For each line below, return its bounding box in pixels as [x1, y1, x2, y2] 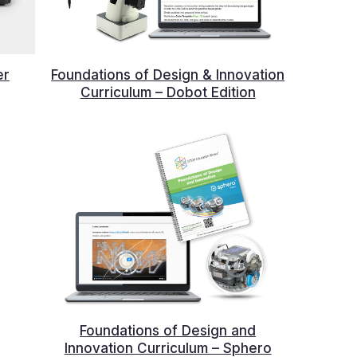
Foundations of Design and [80, 322, 257, 339]
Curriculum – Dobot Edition [80, 84, 256, 101]
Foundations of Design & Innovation [51, 67, 285, 84]
